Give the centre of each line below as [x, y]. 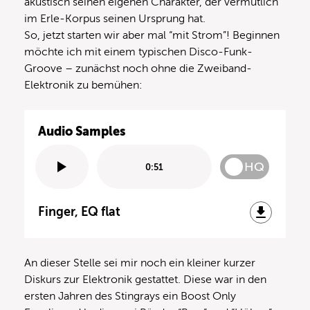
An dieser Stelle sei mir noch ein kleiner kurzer [140, 263]
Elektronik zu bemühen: [83, 85]
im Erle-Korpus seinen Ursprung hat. [115, 19]
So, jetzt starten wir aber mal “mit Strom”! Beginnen [152, 36]
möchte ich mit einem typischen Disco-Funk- [138, 52]
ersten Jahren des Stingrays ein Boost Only [130, 297]
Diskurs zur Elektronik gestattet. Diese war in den [145, 280]
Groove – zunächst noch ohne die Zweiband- [138, 69]
